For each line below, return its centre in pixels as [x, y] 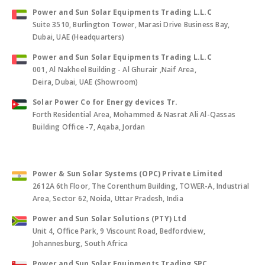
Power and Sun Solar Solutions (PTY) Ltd [109, 219]
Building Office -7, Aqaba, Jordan [89, 127]
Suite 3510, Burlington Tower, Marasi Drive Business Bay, [131, 25]
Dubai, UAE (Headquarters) [78, 37]
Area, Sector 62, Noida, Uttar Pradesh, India [108, 199]
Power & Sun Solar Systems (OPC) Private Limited [128, 174]
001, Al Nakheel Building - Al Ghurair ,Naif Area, [114, 70]
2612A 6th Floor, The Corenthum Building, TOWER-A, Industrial [141, 186]
